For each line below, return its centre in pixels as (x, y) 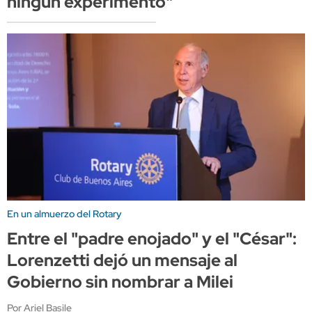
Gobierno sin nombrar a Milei (120, 281)
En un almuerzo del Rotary (64, 213)
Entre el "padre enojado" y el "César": (152, 238)
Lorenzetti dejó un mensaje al (122, 260)
